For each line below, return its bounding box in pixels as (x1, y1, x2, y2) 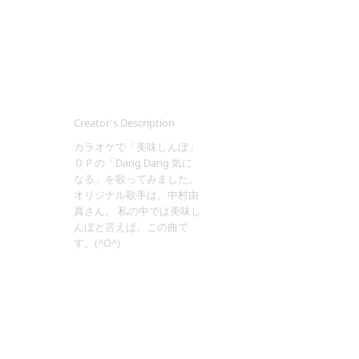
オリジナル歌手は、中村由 (74, 188, 199, 202)
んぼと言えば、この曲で (74, 220, 188, 234)
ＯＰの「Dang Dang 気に (74, 155, 192, 170)
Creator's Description (74, 115, 175, 130)
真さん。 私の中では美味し (74, 204, 201, 218)
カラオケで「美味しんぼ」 (74, 139, 199, 154)
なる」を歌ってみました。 (74, 171, 199, 186)
